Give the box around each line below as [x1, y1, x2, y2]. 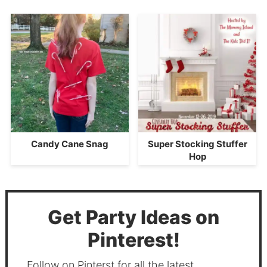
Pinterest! [87, 228, 180, 252]
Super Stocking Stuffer [147, 138, 247, 150]
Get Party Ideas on [48, 206, 219, 229]
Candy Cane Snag [30, 138, 108, 150]
